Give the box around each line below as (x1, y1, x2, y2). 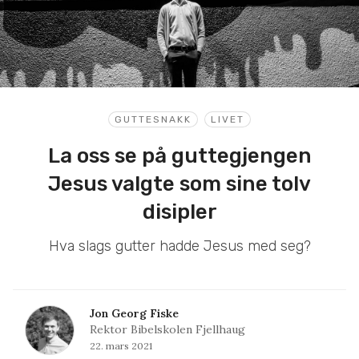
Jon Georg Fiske (90, 305, 179, 321)
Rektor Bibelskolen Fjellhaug (90, 321, 245, 337)
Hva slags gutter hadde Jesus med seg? (48, 236, 311, 255)
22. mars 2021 (90, 339, 152, 352)
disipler (142, 199, 217, 224)
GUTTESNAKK (115, 113, 192, 125)
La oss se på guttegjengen (47, 143, 312, 168)
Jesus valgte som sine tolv (48, 171, 311, 196)
